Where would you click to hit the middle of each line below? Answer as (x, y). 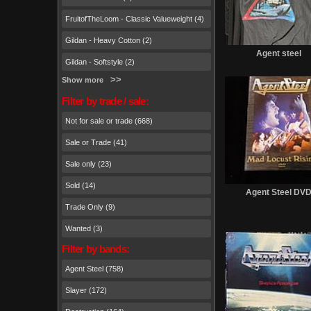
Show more (83, 79)
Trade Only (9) (90, 207)
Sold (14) (81, 185)
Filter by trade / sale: (105, 101)
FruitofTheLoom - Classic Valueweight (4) (135, 18)
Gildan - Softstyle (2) (100, 61)
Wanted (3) (84, 228)
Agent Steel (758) (94, 268)
